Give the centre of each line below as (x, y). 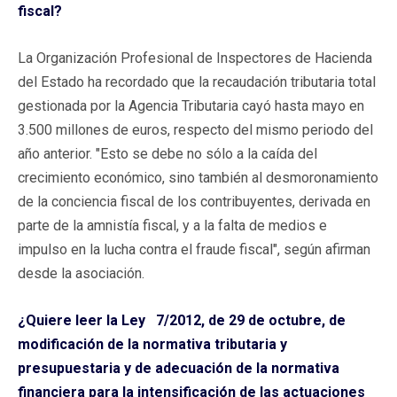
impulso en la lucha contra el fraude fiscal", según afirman (194, 249)
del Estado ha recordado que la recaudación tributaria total (197, 82)
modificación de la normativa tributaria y (152, 344)
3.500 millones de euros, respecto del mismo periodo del (195, 129)
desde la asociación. (81, 273)
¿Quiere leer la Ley (82, 320)
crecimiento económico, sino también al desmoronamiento (198, 177)
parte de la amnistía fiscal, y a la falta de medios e (172, 225)
